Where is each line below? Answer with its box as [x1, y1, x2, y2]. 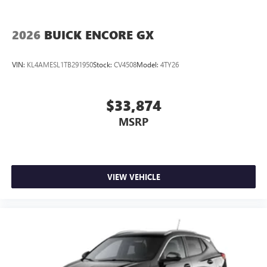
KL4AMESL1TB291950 [27, 59, 93, 69]
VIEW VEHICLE [107, 171, 160, 182]
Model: [136, 59, 160, 69]
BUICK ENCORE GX [44, 27, 154, 44]
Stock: [93, 59, 114, 69]
